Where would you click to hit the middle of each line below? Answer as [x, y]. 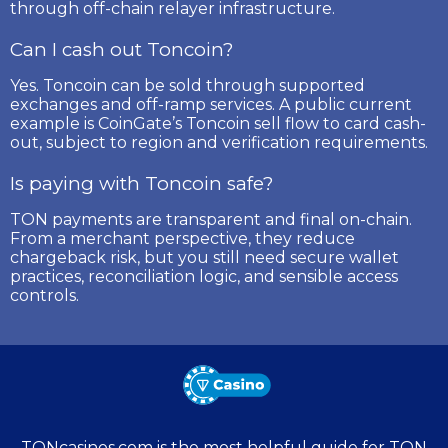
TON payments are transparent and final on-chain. [211, 219]
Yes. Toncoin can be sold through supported [187, 85]
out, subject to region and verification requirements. [219, 142]
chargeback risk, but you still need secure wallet [204, 257]
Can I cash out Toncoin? [121, 49]
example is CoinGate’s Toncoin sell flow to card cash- [218, 123]
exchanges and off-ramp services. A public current [211, 104]
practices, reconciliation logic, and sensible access [204, 276]
